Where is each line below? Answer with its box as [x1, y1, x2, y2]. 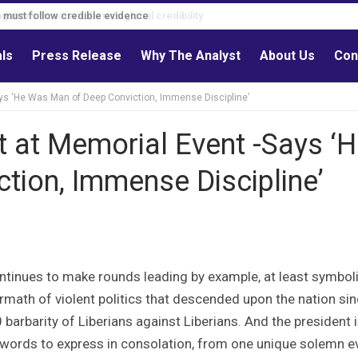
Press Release [32, 48, 122, 63]
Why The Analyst [141, 48, 241, 63]
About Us [260, 48, 316, 63]
